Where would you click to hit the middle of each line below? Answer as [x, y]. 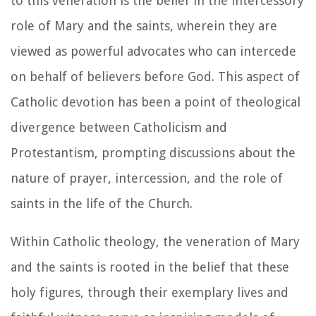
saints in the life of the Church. [102, 203]
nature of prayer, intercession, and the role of [147, 178]
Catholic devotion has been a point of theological [156, 102]
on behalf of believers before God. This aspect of [155, 76]
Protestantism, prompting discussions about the [153, 152]
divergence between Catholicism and [119, 127]
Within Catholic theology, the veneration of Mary [155, 241]
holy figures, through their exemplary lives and [150, 292]
